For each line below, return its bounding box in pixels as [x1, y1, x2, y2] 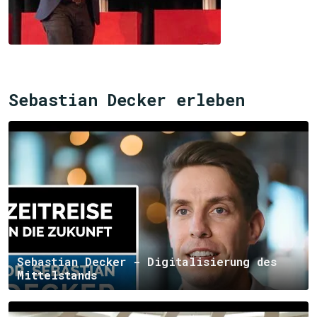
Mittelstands [17, 267, 97, 282]
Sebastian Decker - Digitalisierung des [17, 253, 277, 269]
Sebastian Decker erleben [8, 88, 245, 111]
